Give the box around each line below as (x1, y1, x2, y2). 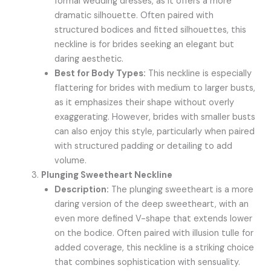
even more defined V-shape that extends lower (54, 213, 253, 225)
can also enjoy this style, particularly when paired (54, 126, 255, 138)
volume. (54, 155, 87, 167)
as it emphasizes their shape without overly (54, 97, 235, 109)
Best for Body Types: (54, 68, 146, 80)
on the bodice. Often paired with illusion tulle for (54, 227, 254, 240)
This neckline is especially (146, 68, 252, 80)
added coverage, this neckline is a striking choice (54, 242, 255, 254)
